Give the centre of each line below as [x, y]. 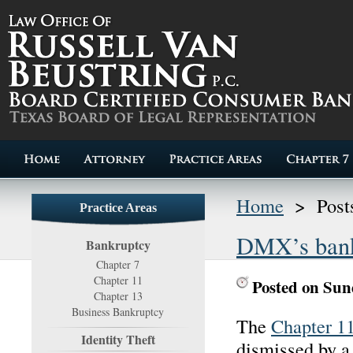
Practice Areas [118, 208]
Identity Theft [118, 339]
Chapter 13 [118, 296]
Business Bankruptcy [118, 312]
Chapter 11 [118, 280]
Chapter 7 [118, 264]
